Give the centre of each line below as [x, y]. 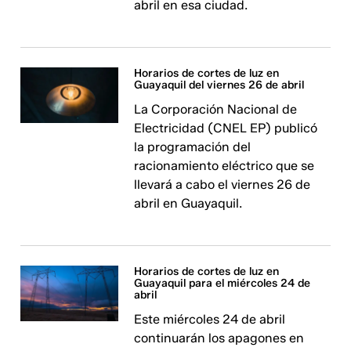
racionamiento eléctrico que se [224, 166]
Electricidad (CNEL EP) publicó [226, 128]
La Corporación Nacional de [216, 110]
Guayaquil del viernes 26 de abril [219, 85]
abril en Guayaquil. [188, 204]
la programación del [193, 147]
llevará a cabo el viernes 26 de [223, 185]
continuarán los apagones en [219, 338]
